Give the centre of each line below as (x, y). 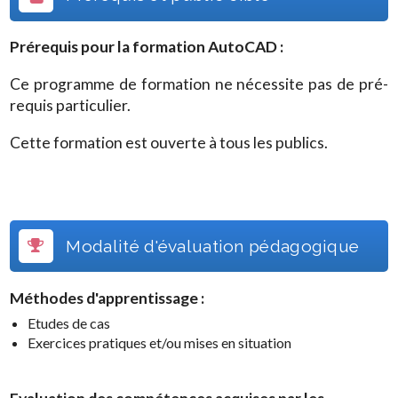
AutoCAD (243, 47)
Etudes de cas (69, 323)
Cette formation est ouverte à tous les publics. (169, 142)
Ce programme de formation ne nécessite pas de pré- (199, 84)
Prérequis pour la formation (109, 47)
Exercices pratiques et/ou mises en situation (160, 342)
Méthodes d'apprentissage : (107, 298)
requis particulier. (71, 105)
